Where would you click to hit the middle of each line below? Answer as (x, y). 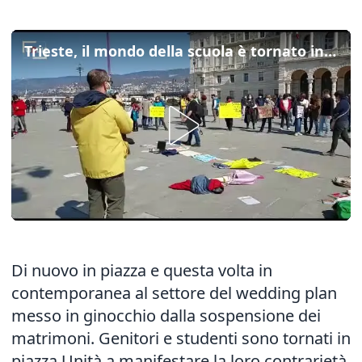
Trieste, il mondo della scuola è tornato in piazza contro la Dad (330, 51)
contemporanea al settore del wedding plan (174, 293)
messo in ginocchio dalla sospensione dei (166, 316)
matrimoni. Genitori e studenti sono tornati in (181, 338)
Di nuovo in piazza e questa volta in (142, 270)
